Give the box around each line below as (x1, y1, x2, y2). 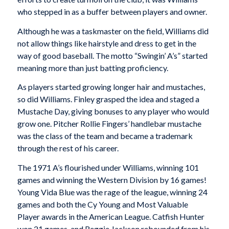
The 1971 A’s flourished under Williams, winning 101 (17, 162, 199, 172)
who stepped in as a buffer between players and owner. (17, 6, 207, 16)
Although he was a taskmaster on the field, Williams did (17, 26, 209, 36)
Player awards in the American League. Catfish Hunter (17, 211, 204, 221)
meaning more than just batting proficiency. (17, 62, 168, 73)
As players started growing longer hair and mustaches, (17, 82, 205, 92)
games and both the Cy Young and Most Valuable (17, 199, 188, 209)
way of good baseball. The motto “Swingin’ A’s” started (17, 50, 208, 60)
